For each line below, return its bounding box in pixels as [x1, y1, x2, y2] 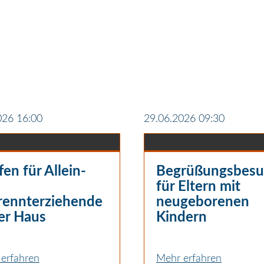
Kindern [156, 210, 207, 225]
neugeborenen [156, 194, 249, 209]
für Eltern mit [156, 179, 240, 194]
